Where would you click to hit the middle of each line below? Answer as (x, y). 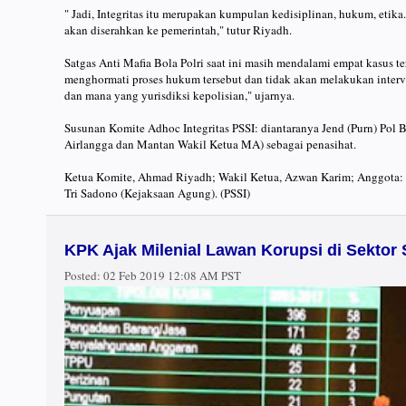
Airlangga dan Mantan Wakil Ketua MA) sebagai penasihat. (210, 145)
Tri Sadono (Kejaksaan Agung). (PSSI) (157, 193)
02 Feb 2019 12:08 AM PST (171, 276)
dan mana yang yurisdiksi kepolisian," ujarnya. (179, 96)
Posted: (82, 276)
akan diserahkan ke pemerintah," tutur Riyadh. (178, 30)
